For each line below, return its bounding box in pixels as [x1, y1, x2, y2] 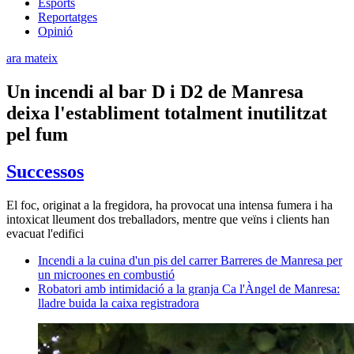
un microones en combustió [38, 267, 175, 281]
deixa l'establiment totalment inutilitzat [6, 102, 327, 123]
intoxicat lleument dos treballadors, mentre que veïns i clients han [6, 212, 330, 226]
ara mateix [6, 51, 58, 65]
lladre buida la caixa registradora [38, 296, 199, 310]
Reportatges [38, 9, 97, 24]
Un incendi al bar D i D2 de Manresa [6, 81, 303, 102]
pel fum [6, 123, 68, 145]
